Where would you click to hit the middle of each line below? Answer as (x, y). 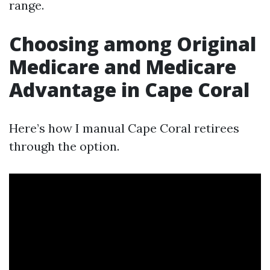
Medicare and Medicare (123, 67)
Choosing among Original (133, 44)
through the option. (64, 146)
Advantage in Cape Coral (129, 89)
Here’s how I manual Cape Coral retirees (124, 128)
